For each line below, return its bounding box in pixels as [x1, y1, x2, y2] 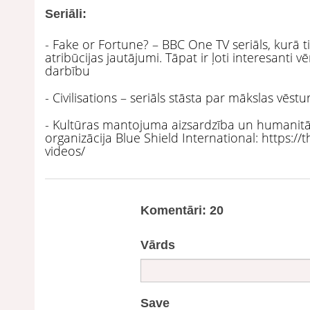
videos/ [45, 142, 89, 159]
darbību [45, 62, 90, 79]
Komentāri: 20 [140, 203, 224, 217]
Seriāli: [45, 6, 86, 21]
